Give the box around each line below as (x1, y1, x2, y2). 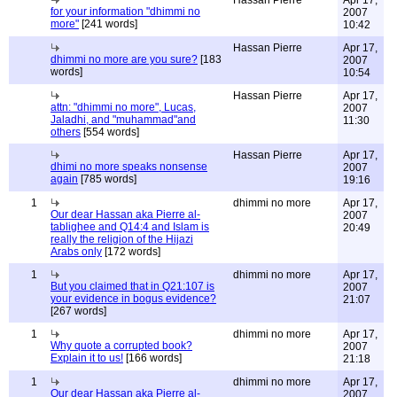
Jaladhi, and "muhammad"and (51, 113, 196, 126)
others (51, 126, 81, 138)
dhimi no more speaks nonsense (51, 160, 207, 173)
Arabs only (51, 245, 102, 258)
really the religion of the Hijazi (51, 233, 193, 245)
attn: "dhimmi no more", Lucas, (51, 101, 196, 113)
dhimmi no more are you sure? (51, 53, 198, 66)
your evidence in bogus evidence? (51, 292, 216, 305)
